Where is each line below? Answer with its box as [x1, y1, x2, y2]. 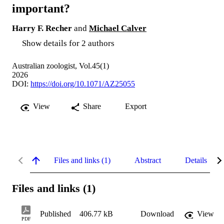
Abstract [134, 155, 161, 164]
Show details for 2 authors [22, 38, 114, 48]
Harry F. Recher [12, 23, 72, 33]
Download [140, 209, 174, 218]
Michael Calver [89, 23, 146, 33]
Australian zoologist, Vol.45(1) [12, 61, 109, 70]
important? [12, 1, 70, 15]
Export [125, 101, 146, 110]
